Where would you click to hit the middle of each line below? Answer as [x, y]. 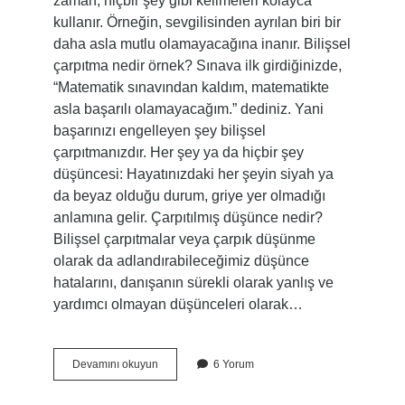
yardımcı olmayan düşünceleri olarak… [178, 304]
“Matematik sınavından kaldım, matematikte [191, 87]
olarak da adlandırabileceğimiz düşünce [181, 261]
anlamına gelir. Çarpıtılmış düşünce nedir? [188, 217]
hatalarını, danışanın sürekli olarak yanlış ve [193, 283]
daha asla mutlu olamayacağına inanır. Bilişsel [202, 44]
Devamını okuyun [115, 364]
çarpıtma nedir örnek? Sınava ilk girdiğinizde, [197, 66]
